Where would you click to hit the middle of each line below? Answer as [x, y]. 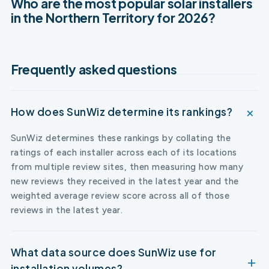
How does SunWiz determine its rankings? [122, 111]
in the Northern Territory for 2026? [113, 17]
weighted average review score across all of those [120, 195]
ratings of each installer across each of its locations [124, 152]
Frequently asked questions [94, 69]
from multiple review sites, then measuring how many [127, 167]
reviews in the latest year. [67, 210]
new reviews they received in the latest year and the [125, 181]
